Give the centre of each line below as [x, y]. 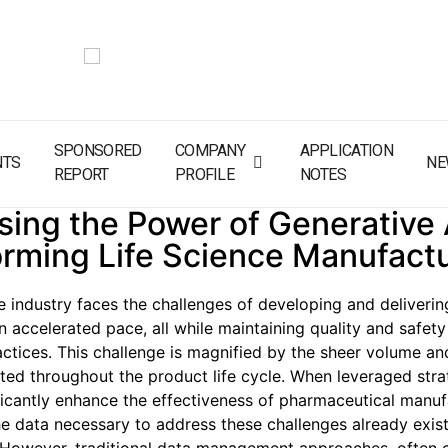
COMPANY [210, 150]
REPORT [81, 174]
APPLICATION [346, 150]
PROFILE [204, 174]
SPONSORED [97, 150]
